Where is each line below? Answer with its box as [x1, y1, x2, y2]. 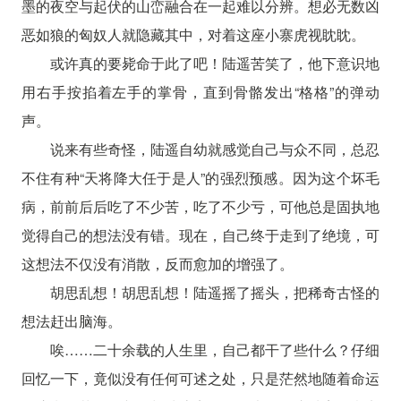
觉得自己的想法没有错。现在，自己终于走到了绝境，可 [21, 224, 380, 245]
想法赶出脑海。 [21, 310, 122, 331]
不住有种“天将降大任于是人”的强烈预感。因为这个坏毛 [21, 166, 380, 188]
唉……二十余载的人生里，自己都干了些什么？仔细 [49, 338, 380, 360]
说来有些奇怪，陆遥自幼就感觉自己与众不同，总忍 [49, 138, 380, 159]
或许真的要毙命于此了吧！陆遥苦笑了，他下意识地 [49, 52, 380, 73]
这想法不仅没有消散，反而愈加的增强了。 [21, 252, 294, 274]
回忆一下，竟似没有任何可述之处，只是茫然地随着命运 [21, 367, 380, 388]
